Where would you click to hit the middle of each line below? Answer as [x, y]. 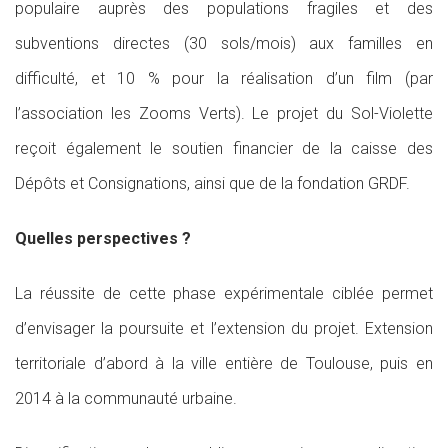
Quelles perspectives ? [103, 238]
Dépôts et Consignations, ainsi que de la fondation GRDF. [212, 183]
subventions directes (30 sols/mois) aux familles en [224, 43]
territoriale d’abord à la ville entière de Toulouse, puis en [224, 363]
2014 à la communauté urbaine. [126, 398]
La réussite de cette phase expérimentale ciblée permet [224, 293]
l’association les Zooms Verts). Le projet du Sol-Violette [224, 113]
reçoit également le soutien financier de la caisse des [224, 148]
